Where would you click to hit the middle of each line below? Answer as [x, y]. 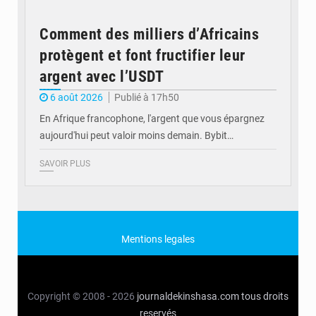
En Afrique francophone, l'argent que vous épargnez [152, 119]
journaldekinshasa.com [188, 297]
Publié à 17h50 [147, 98]
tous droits [265, 297]
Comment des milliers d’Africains [149, 35]
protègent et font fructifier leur [142, 56]
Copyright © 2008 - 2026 [82, 297]
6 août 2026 [77, 98]
